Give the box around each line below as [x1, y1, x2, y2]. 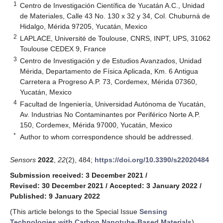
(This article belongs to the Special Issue [10, 207, 139, 216]
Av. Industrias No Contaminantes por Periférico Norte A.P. [20, 110, 201, 118]
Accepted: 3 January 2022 [110, 181, 198, 190]
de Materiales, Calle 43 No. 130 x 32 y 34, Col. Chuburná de [20, 11, 211, 20]
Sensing [139, 207, 167, 216]
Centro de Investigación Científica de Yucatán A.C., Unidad [20, 1, 205, 9]
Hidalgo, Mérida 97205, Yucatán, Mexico [20, 22, 148, 30]
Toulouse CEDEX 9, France [20, 44, 107, 53]
